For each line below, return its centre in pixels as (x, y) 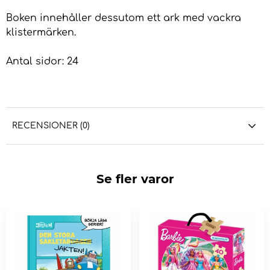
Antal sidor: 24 (42, 62)
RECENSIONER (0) (51, 126)
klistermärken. (42, 33)
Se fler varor (135, 179)
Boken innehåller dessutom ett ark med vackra (124, 18)
